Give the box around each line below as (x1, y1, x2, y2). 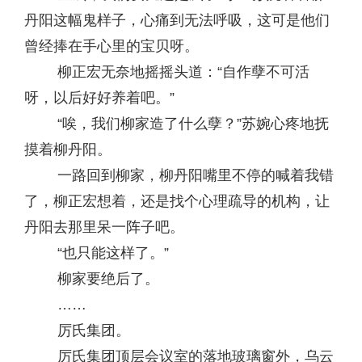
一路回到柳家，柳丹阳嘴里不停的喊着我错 (24, 167, 334, 183)
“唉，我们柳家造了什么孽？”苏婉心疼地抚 (24, 116, 329, 132)
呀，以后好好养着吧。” (24, 90, 175, 106)
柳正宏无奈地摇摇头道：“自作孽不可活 (24, 64, 309, 80)
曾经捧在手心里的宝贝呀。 (24, 38, 199, 54)
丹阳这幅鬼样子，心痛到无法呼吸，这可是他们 (24, 12, 330, 28)
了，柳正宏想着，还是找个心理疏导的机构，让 (24, 193, 330, 209)
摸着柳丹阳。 (24, 141, 112, 158)
